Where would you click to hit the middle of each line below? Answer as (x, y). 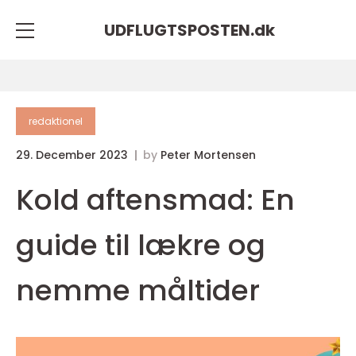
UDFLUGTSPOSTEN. (179, 30)
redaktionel (56, 121)
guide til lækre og (141, 245)
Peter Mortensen (208, 155)
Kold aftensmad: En (155, 200)
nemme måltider (138, 290)
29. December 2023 (74, 155)
